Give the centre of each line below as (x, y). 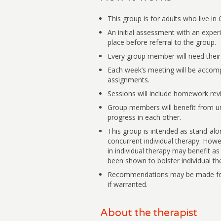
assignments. (128, 80)
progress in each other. (144, 117)
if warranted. (127, 184)
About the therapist (148, 213)
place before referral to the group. (162, 42)
